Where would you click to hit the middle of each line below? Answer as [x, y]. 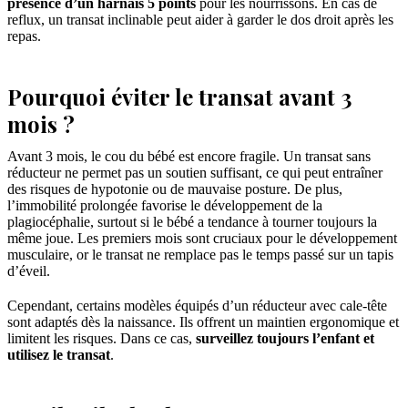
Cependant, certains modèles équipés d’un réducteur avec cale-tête [197, 306]
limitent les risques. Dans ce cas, [102, 339]
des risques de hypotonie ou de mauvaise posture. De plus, [175, 189]
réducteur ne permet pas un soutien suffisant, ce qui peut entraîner [195, 173]
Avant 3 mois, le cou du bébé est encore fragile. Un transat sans [189, 157]
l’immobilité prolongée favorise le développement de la [165, 206]
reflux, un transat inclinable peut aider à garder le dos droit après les [200, 20]
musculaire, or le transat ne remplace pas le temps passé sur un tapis [200, 255]
